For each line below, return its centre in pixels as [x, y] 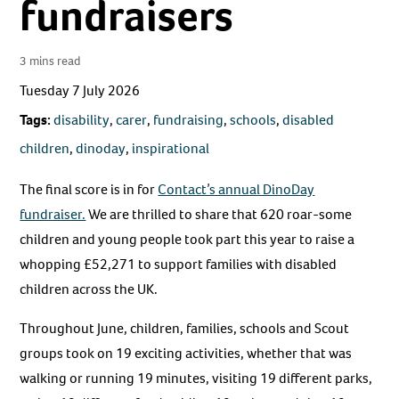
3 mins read [50, 61]
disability [82, 120]
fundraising [189, 120]
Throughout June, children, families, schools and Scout [185, 329]
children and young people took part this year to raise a [187, 240]
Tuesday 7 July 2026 [80, 91]
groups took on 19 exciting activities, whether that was [186, 354]
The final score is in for [89, 190]
